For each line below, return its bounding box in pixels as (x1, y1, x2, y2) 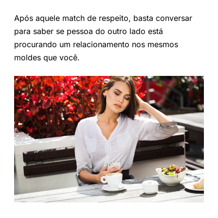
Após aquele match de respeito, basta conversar (14, 13, 192, 23)
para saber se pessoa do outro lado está (14, 26, 163, 36)
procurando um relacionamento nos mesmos (14, 39, 178, 49)
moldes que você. (14, 52, 80, 62)
